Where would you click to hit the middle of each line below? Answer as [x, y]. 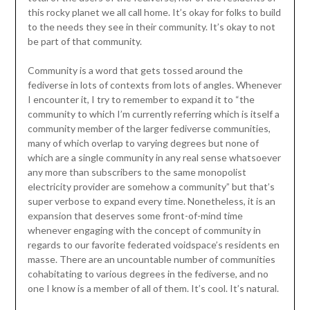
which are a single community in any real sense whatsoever [154, 158]
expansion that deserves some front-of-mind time [135, 216]
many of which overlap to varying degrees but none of [143, 143]
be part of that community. [84, 42]
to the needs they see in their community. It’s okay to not [151, 27]
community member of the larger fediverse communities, [149, 129]
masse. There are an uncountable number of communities [151, 259]
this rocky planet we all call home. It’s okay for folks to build [154, 12]
